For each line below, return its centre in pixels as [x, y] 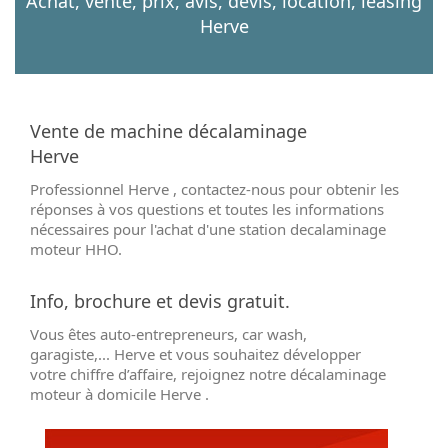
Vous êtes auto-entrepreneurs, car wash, [168, 334]
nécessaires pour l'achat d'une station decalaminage [208, 229]
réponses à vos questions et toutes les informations [207, 209]
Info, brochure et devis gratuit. [160, 301]
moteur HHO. [76, 249]
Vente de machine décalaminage [168, 131]
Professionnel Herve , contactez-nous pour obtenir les [214, 189]
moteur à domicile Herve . [119, 394]
